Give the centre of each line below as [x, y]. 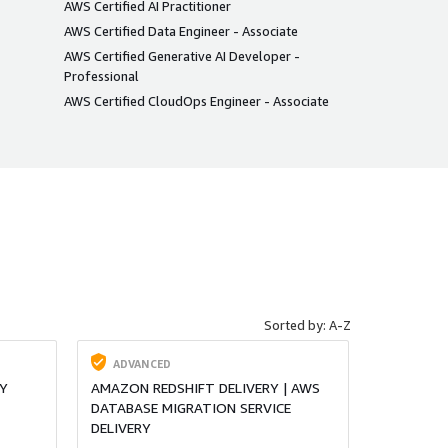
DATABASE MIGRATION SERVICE [190, 408]
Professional [101, 75]
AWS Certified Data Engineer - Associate [180, 30]
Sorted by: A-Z [307, 324]
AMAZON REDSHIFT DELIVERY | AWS [205, 388]
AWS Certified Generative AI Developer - [181, 55]
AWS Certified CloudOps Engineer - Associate [196, 100]
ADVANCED [141, 363]
